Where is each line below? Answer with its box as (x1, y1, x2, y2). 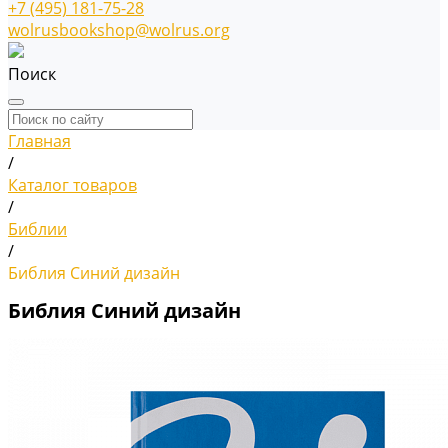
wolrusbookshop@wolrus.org (8, 19, 230, 41)
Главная (8, 130, 71, 152)
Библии (8, 218, 67, 240)
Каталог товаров (8, 174, 137, 196)
